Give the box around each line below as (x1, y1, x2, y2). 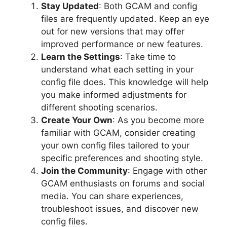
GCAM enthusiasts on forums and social (41, 178, 205, 189)
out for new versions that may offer (41, 26, 184, 37)
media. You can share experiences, (41, 191, 183, 202)
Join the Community (41, 166, 128, 176)
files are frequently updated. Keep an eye (41, 14, 209, 24)
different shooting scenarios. (41, 102, 158, 113)
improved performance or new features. (41, 39, 203, 50)
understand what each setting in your (41, 64, 194, 75)
